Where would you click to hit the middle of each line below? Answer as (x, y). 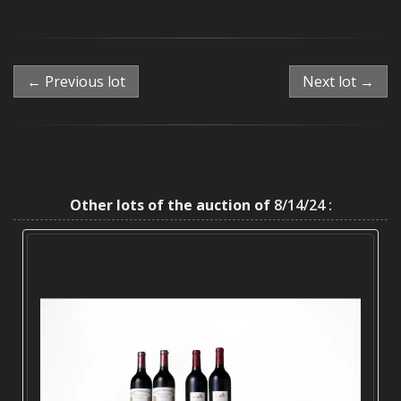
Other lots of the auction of (170, 205)
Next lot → (338, 81)
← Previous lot (76, 81)
